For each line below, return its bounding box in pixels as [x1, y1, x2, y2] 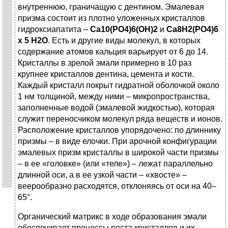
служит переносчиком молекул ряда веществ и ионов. [18, 115, 222, 124]
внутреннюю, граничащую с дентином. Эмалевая [18, 3, 204, 12]
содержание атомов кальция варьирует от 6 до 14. [18, 47, 208, 56]
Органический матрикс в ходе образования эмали [18, 212, 207, 221]
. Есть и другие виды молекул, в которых [48, 36, 201, 45]
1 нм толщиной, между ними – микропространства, [18, 92, 210, 101]
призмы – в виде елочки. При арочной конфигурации [18, 137, 217, 146]
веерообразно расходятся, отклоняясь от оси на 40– [18, 182, 216, 191]
